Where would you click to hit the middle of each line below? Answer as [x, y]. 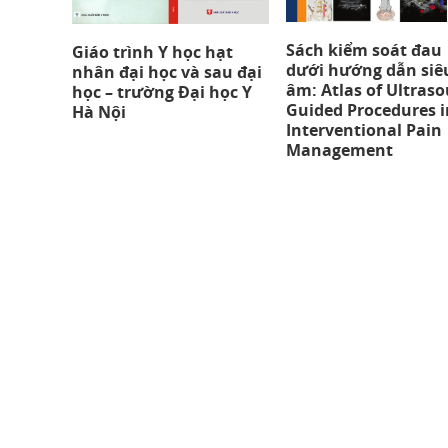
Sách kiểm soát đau [364, 49]
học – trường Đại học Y [162, 92]
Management [340, 149]
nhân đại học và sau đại [167, 72]
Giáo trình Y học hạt [152, 52]
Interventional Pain [364, 129]
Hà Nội [99, 112]
